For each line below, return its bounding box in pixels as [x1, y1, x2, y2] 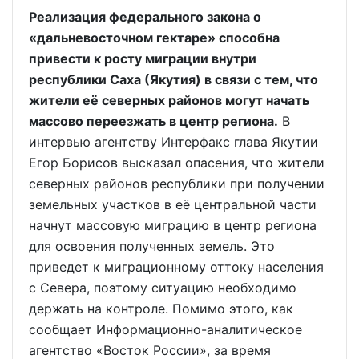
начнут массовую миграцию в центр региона [29, 217, 317, 233]
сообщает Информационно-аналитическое [29, 321, 302, 337]
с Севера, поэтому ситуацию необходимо [29, 280, 296, 296]
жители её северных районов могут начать [29, 92, 309, 108]
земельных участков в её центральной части [29, 196, 317, 212]
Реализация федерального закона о [29, 9, 261, 25]
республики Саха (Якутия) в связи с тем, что [29, 71, 318, 87]
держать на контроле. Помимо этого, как [29, 301, 293, 317]
